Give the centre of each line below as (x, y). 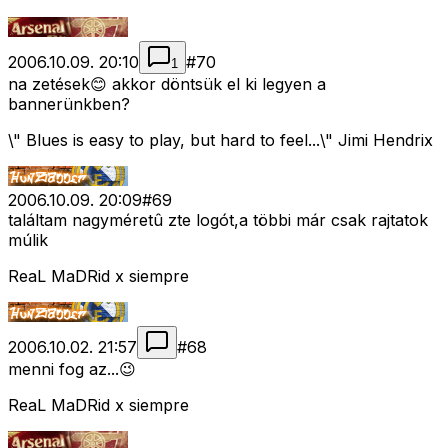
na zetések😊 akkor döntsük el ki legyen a (167, 84)
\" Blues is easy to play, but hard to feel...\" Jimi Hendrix (220, 140)
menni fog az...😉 (72, 369)
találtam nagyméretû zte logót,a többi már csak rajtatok (218, 220)
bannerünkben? (69, 104)
